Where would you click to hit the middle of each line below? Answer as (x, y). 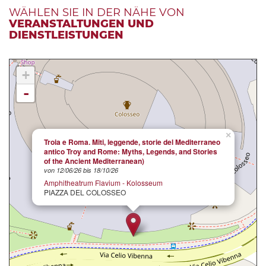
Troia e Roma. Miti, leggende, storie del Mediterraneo (132, 142)
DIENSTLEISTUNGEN (66, 35)
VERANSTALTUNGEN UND (81, 23)
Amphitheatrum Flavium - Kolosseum (103, 182)
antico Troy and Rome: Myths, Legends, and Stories (131, 151)
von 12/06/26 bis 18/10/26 (81, 170)
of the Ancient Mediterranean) (94, 161)
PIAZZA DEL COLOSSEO (85, 192)
